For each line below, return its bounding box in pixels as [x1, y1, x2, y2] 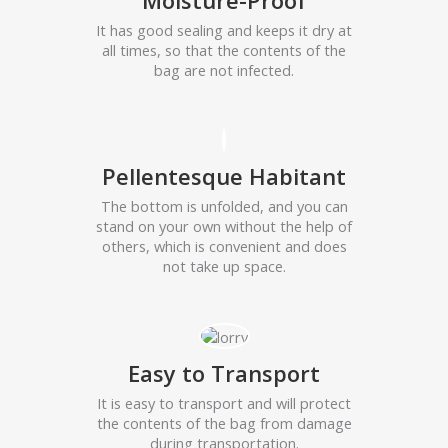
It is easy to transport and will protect [97, 393, 351, 414]
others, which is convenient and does [101, 235, 347, 256]
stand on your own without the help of [96, 215, 352, 236]
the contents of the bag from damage [96, 413, 352, 434]
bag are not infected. [154, 60, 294, 81]
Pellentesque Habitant [102, 160, 346, 191]
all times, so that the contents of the [102, 40, 346, 61]
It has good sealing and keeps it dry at [96, 20, 352, 41]
